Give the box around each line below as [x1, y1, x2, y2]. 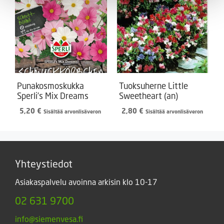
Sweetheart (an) [119, 90, 178, 101]
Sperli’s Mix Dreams [17, 90, 88, 101]
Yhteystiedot [15, 157, 72, 170]
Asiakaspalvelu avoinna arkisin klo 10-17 [15, 177, 157, 187]
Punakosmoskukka [17, 80, 84, 91]
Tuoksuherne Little [119, 80, 188, 91]
